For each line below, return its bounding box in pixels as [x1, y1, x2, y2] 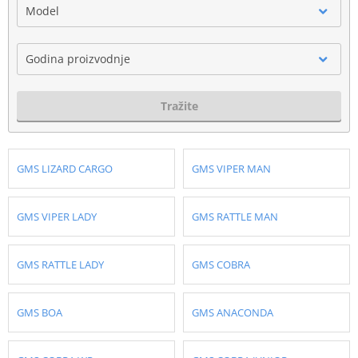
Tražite [160, 97, 198, 113]
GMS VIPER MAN [192, 161, 271, 176]
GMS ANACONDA [192, 304, 273, 320]
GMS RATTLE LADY [17, 257, 104, 272]
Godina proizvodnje [26, 50, 130, 66]
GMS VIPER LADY [17, 209, 97, 224]
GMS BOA [17, 304, 62, 320]
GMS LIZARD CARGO [17, 161, 113, 176]
